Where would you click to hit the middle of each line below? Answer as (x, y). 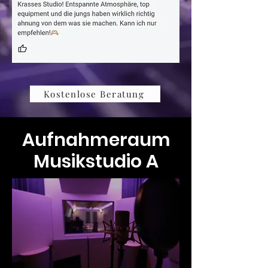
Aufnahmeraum (96, 140)
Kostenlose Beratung (94, 94)
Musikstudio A (96, 161)
